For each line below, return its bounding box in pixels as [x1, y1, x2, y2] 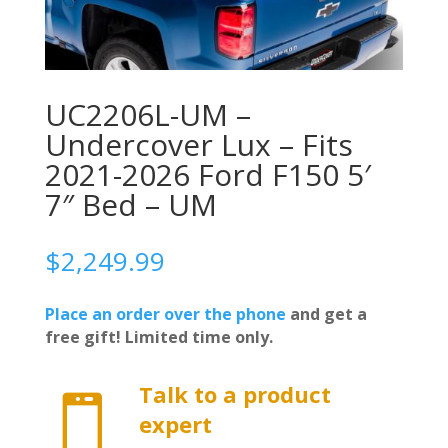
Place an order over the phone [44, 302, 286, 325]
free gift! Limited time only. [44, 325, 273, 348]
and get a [285, 302, 367, 325]
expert [138, 408, 212, 439]
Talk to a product [138, 378, 331, 409]
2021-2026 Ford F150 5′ [44, 153, 371, 195]
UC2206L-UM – [44, 93, 251, 135]
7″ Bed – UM [44, 183, 217, 225]
